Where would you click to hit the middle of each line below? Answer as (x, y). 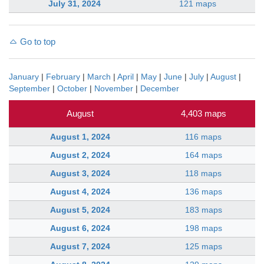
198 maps (203, 228)
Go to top (37, 41)
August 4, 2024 (80, 191)
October (72, 88)
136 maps (203, 191)
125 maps (203, 246)
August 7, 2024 (80, 246)
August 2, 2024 (80, 155)
